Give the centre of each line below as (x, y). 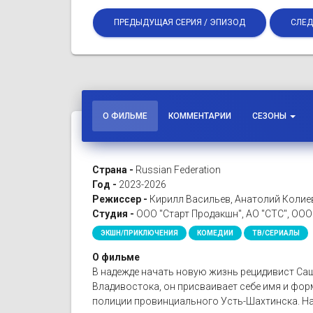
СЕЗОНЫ (270, 116)
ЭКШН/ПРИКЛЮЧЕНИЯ (139, 233)
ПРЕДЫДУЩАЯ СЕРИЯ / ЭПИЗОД (180, 23)
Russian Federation (177, 169)
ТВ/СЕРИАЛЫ (276, 233)
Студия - (113, 213)
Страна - (113, 169)
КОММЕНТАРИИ (200, 116)
